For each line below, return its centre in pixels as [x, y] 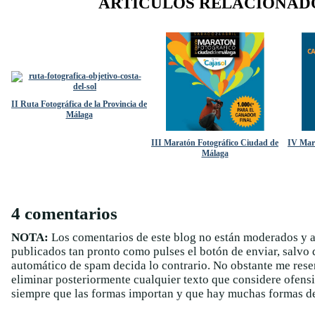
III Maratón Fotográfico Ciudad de [215, 143]
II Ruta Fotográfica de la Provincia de [79, 104]
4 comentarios [64, 213]
